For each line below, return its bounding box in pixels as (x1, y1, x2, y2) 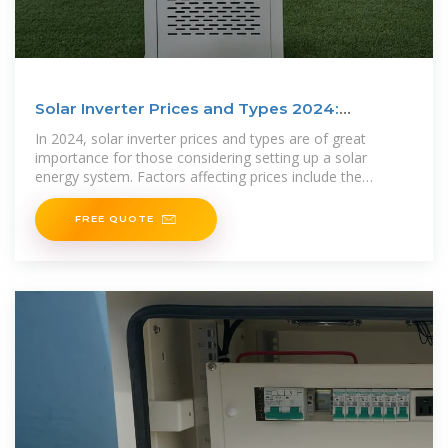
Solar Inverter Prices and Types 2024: (35, 99, 339, 119)
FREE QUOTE (75, 212, 154, 225)
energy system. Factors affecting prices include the (35, 167, 362, 187)
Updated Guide (35, 120, 157, 140)
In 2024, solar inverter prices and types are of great (35, 129, 366, 149)
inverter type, (35, 186, 120, 206)
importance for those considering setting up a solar (35, 148, 367, 168)
